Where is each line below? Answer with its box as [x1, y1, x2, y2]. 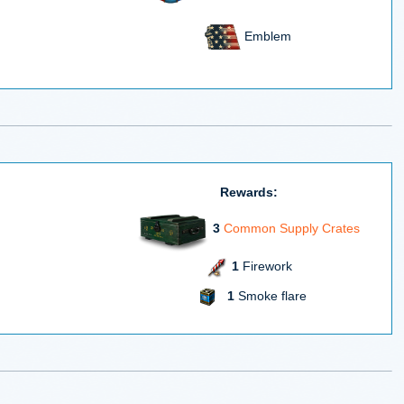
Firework [238, 259, 292, 274]
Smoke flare [234, 288, 307, 303]
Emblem [240, 28, 291, 43]
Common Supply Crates [224, 220, 360, 235]
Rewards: [219, 184, 278, 199]
